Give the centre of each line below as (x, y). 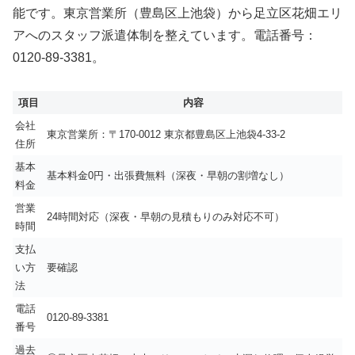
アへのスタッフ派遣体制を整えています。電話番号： (165, 35)
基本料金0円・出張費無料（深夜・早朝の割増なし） (168, 176)
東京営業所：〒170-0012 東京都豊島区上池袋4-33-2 (166, 135)
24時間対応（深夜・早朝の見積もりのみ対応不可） (166, 217)
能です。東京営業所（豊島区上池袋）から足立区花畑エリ (177, 13)
